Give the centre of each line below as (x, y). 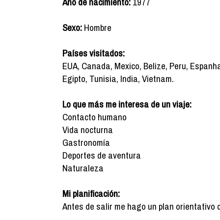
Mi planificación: (91, 193)
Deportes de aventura (102, 155)
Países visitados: (94, 53)
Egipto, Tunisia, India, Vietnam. (118, 79)
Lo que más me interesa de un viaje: (127, 104)
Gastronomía (86, 142)
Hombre (97, 27)
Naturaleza (83, 168)
